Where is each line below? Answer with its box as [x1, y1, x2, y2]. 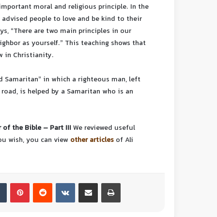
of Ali [116, 135, 133, 146]
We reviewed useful [73, 123, 135, 134]
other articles [70, 135, 114, 146]
